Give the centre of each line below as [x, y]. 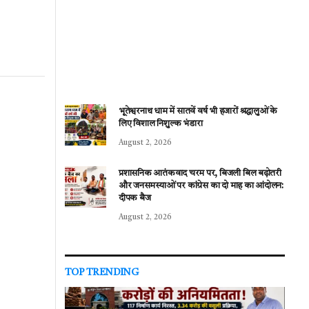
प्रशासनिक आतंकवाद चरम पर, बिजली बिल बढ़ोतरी [200, 174]
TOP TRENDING [102, 273]
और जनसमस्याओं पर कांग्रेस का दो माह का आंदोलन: [201, 186]
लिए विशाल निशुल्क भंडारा [161, 124]
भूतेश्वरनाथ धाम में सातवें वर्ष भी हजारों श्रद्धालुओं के [198, 112]
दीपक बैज [135, 199]
